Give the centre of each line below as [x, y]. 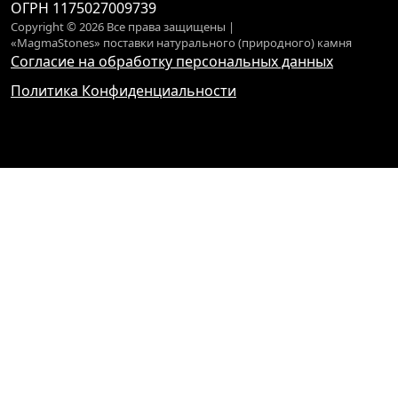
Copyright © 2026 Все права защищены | [123, 27]
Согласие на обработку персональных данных [172, 61]
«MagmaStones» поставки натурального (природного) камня [181, 43]
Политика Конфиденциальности [123, 91]
